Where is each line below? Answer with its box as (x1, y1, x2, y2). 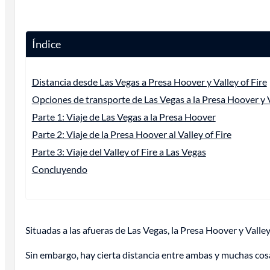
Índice (31, 37, 61, 51)
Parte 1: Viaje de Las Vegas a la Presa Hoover (31, 111, 216, 123)
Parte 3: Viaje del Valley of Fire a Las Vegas (31, 146, 206, 158)
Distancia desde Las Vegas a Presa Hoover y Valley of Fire (31, 76, 267, 88)
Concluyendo (31, 163, 87, 175)
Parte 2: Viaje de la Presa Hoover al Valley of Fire (31, 128, 231, 140)
